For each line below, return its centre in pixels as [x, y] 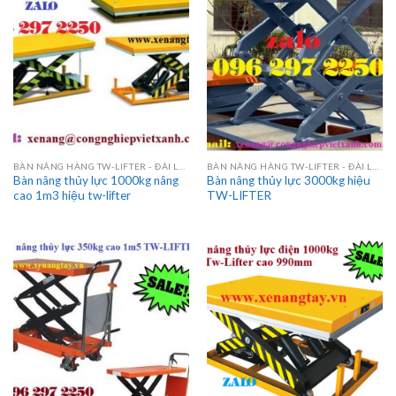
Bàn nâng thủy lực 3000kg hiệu [288, 181]
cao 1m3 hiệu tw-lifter [72, 196]
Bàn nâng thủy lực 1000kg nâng [95, 181]
